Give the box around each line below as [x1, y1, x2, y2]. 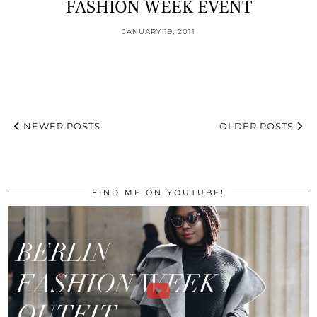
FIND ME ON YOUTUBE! [92, 188, 225, 198]
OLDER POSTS [219, 120, 296, 132]
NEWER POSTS [21, 120, 100, 132]
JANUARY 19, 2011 [122, 27, 195, 37]
